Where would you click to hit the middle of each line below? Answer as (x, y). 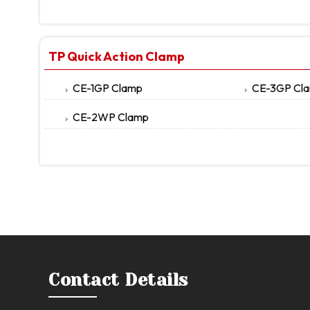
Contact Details (118, 280)
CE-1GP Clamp (108, 88)
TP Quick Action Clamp (117, 56)
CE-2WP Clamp (111, 117)
